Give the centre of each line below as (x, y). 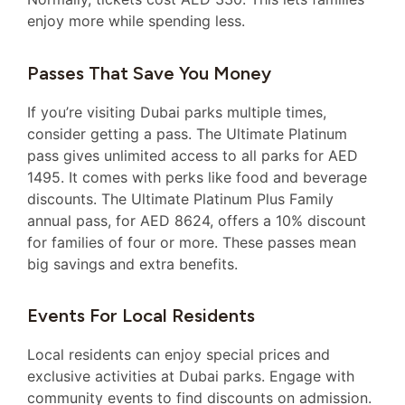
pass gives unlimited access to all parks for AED (193, 155)
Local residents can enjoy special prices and (179, 354)
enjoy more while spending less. (136, 21)
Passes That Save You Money (149, 73)
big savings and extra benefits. (132, 264)
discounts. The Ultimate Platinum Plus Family (180, 198)
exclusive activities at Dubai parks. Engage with (191, 376)
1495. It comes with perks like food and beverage (197, 177)
